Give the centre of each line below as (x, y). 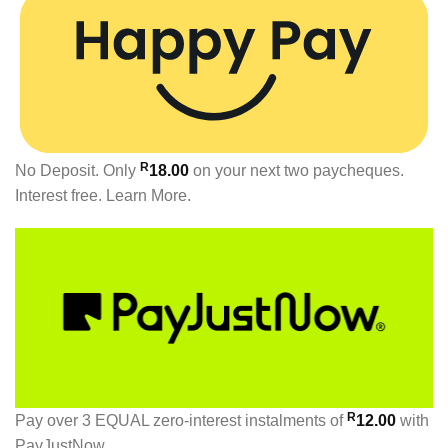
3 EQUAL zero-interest (161, 420)
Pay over (48, 420)
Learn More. (148, 195)
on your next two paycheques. (296, 170)
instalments (285, 420)
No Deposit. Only (77, 170)
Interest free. (60, 195)
